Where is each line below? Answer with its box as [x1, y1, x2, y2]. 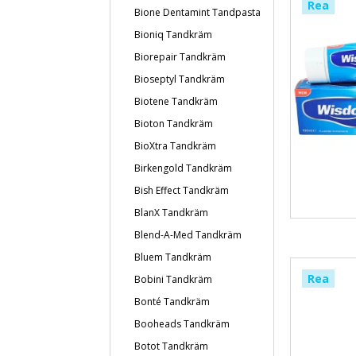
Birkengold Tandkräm [134, 161, 232, 175]
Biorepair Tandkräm [134, 50, 226, 64]
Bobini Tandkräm [134, 273, 212, 286]
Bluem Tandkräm [134, 250, 211, 264]
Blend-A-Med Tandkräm [134, 228, 242, 242]
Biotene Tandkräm [134, 95, 218, 108]
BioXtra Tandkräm [134, 139, 216, 153]
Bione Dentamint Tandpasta [134, 6, 261, 19]
